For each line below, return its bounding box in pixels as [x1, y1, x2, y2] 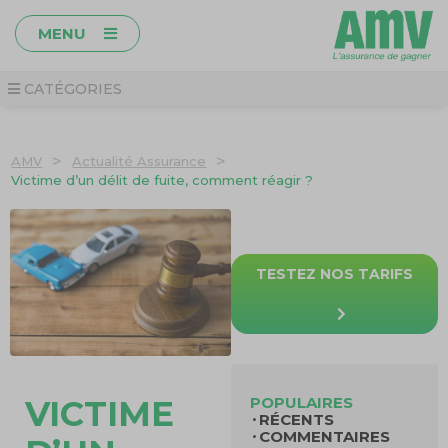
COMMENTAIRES [259, 427, 391, 446]
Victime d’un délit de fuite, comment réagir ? [11, 172, 314, 188]
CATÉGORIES [20, 80, 122, 98]
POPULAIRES [250, 393, 354, 412]
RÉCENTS [259, 410, 335, 429]
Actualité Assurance [72, 153, 207, 169]
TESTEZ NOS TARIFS [255, 265, 413, 283]
